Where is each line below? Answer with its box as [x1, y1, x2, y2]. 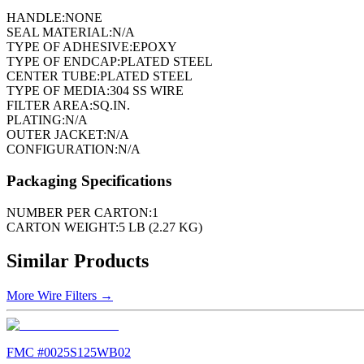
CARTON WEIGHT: [6, 219, 119, 234]
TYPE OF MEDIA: [6, 84, 110, 98]
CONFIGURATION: [6, 142, 118, 157]
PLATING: [6, 113, 65, 128]
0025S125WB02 [44, 345, 131, 360]
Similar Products [6, 250, 149, 272]
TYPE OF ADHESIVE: [6, 40, 132, 54]
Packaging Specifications [6, 171, 171, 189]
